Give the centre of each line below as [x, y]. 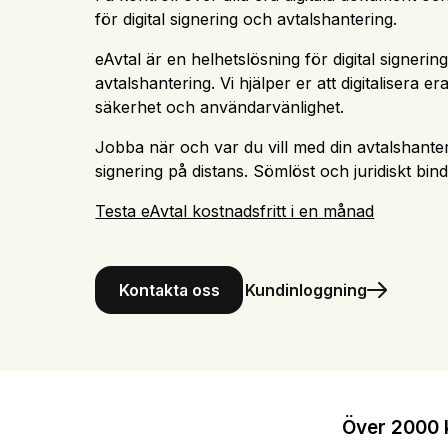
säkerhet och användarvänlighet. [222, 106]
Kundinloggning [306, 290]
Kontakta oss [169, 290]
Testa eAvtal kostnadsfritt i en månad [235, 210]
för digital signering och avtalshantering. [246, 18]
